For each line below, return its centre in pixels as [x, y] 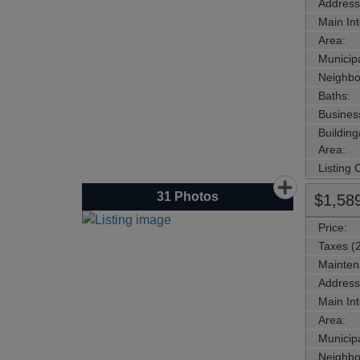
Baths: [334, 95]
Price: [332, 227]
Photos [194, 196]
